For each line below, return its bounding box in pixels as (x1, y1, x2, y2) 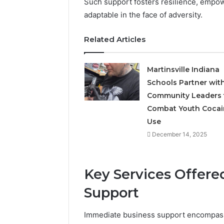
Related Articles (84, 34, 145, 44)
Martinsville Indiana (146, 64, 219, 74)
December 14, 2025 (151, 130, 207, 138)
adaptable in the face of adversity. (84, 9, 202, 19)
